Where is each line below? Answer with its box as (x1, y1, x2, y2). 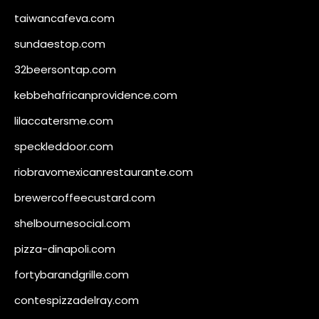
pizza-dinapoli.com (14, 241, 115, 256)
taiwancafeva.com (14, 10, 115, 26)
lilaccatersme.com (14, 113, 113, 128)
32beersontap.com (14, 61, 116, 77)
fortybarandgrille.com (14, 266, 129, 282)
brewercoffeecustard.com (14, 189, 155, 205)
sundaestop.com (14, 36, 105, 51)
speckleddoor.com (14, 138, 113, 154)
